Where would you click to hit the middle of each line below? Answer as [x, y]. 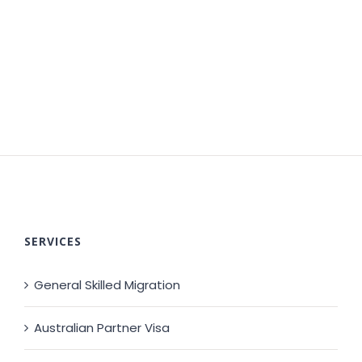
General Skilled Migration [107, 285]
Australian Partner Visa [102, 328]
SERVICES [53, 242]
